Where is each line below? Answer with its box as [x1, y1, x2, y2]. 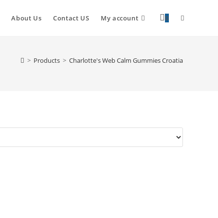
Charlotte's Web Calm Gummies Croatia [69, 56, 183, 65]
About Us [11, 14, 42, 22]
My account [101, 14, 139, 22]
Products [34, 56, 60, 65]
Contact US [53, 14, 90, 22]
